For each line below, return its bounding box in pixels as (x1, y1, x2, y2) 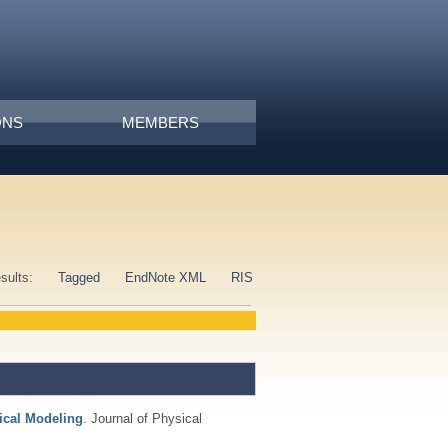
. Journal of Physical (83, 410, 202, 426)
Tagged (57, 269, 100, 285)
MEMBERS (121, 114, 199, 131)
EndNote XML (125, 269, 207, 285)
